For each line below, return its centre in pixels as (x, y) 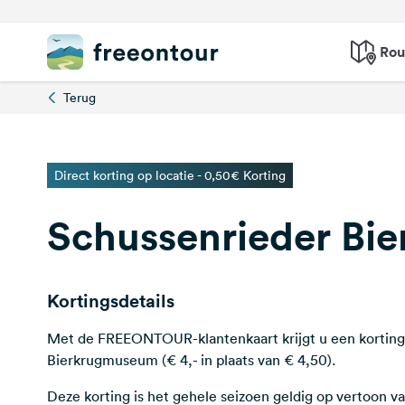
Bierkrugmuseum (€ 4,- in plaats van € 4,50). (191, 360)
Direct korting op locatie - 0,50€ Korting (170, 175)
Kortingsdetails (111, 301)
